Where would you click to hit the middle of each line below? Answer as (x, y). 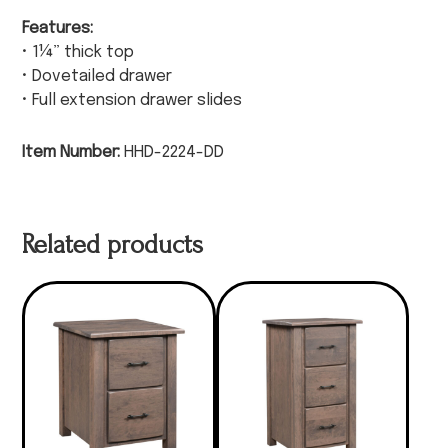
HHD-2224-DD (172, 153)
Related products (113, 245)
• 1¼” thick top (78, 53)
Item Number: (71, 153)
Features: (58, 29)
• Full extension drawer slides (132, 101)
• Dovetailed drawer (97, 77)
